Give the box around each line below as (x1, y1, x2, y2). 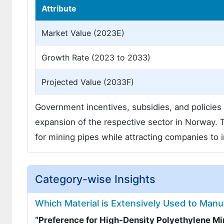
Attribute (41, 3, 76, 13)
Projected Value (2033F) (41, 77, 134, 87)
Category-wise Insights (35, 172, 155, 185)
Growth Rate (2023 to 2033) (41, 52, 150, 62)
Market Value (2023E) (41, 28, 124, 38)
